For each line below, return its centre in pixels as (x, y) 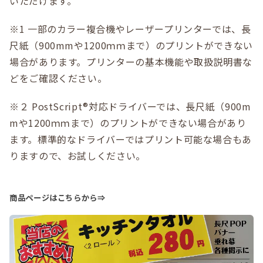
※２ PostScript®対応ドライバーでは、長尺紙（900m (130, 106)
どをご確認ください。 (58, 78)
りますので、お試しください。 (77, 156)
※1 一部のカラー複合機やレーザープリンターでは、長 (130, 29)
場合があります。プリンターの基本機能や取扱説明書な (131, 62)
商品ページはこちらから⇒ (58, 198)
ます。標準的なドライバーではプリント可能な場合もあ (131, 139)
